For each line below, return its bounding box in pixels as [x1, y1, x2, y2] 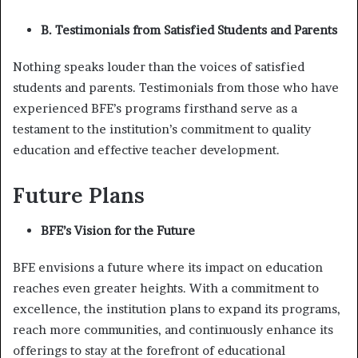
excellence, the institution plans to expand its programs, [13, 301, 340, 316]
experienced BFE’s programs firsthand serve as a [13, 100, 297, 116]
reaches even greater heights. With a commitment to [13, 280, 319, 296]
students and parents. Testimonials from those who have [13, 79, 339, 95]
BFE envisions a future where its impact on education [13, 260, 323, 275]
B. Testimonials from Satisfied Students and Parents [41, 22, 337, 38]
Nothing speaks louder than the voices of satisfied [13, 58, 304, 74]
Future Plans [13, 181, 145, 209]
